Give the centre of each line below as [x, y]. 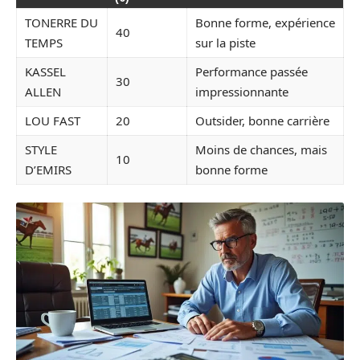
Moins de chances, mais [261, 149]
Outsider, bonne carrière [262, 120]
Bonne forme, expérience [265, 22]
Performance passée [252, 71]
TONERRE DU [61, 22]
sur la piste [225, 42]
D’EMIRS [48, 169]
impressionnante [242, 91]
